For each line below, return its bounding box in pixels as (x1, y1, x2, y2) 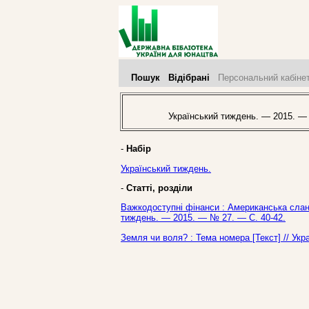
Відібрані (168, 72, 210, 83)
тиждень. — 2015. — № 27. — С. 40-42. (121, 212, 286, 223)
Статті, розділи (126, 182, 192, 193)
